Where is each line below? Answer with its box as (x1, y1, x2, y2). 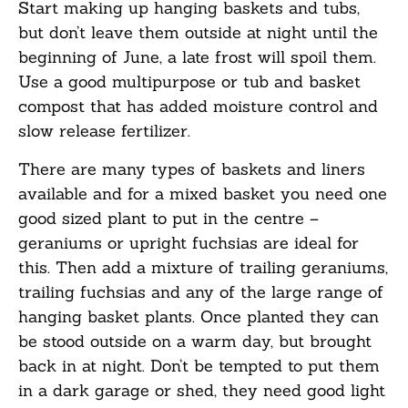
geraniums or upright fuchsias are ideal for (18, 231, 359, 253)
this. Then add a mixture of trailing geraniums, (18, 256, 388, 278)
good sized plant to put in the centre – (18, 207, 319, 229)
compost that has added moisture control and (18, 96, 378, 117)
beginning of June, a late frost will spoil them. (18, 46, 376, 68)
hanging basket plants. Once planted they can (18, 305, 379, 327)
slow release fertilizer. (18, 120, 190, 142)
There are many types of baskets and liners (18, 158, 365, 179)
